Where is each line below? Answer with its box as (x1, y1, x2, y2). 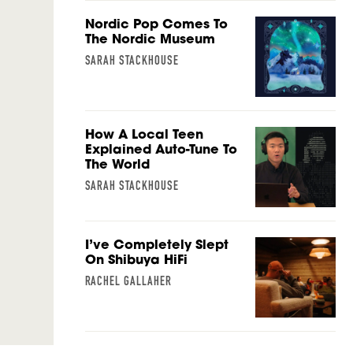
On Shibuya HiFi (84, 251, 191, 269)
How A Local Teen (84, 125, 203, 143)
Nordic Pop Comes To (84, 15, 228, 33)
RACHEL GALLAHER (84, 273, 172, 289)
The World (84, 155, 150, 173)
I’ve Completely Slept (84, 236, 229, 254)
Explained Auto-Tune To (84, 140, 237, 158)
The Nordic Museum (84, 30, 215, 48)
